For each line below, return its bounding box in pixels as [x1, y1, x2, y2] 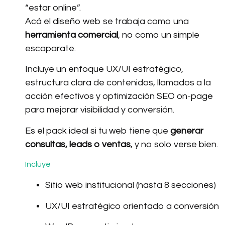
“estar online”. [25, 3, 81, 13]
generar [170, 126, 203, 136]
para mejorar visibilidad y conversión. [25, 105, 174, 115]
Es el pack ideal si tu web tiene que [25, 126, 170, 136]
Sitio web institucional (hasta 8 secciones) [45, 180, 216, 190]
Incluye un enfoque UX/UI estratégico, [25, 64, 183, 74]
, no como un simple [118, 30, 199, 40]
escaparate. [25, 44, 76, 53]
